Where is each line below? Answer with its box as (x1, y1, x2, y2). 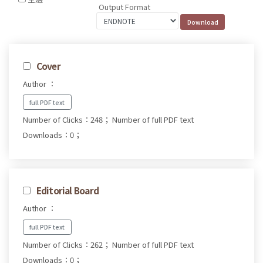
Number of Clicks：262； (23, 239, 110, 251)
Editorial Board (36, 184, 99, 197)
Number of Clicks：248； (23, 114, 110, 126)
